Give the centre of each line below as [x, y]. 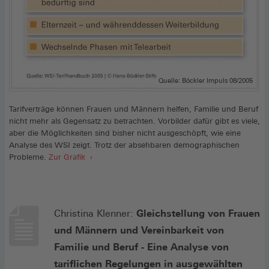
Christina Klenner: [95, 213]
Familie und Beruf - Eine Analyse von [141, 247]
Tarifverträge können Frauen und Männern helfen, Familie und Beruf [134, 109]
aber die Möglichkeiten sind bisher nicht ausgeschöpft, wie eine [125, 133]
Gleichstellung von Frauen [198, 213]
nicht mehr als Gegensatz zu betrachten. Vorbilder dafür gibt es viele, [134, 121]
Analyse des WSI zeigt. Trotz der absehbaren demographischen [124, 145]
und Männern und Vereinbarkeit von [139, 230]
